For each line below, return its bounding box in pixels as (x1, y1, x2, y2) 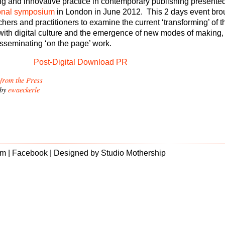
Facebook (12, 148, 48, 157)
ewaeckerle (8, 84, 40, 94)
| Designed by (47, 148, 101, 157)
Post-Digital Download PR (33, 57, 128, 66)
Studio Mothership (100, 148, 166, 157)
